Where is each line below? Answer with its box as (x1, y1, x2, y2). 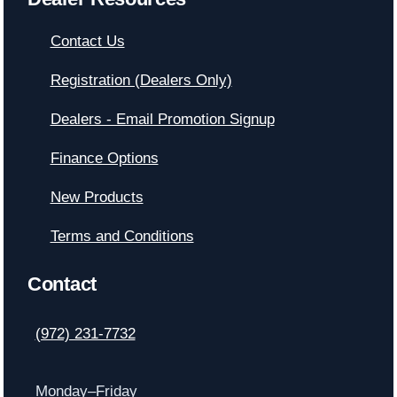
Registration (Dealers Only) (50, 71, 232, 89)
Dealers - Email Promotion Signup (50, 110, 275, 128)
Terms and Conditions (50, 227, 194, 245)
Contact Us (50, 32, 125, 50)
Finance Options (50, 149, 159, 167)
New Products (50, 188, 144, 206)
